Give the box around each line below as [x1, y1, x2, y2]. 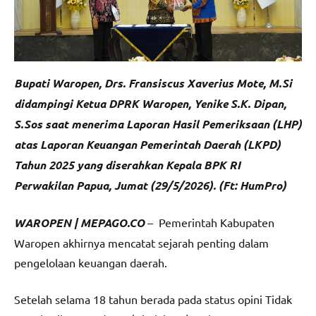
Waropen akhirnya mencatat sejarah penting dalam [14, 236, 269, 250]
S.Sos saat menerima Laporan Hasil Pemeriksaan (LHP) [14, 116, 302, 132]
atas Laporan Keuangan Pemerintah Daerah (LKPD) [14, 137, 281, 152]
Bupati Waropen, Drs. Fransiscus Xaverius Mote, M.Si [14, 75, 292, 91]
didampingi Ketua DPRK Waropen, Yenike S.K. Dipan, [14, 96, 286, 111]
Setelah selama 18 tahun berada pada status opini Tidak [14, 292, 292, 307]
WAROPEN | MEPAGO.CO [14, 215, 145, 231]
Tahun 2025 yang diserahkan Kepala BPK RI [14, 157, 241, 173]
